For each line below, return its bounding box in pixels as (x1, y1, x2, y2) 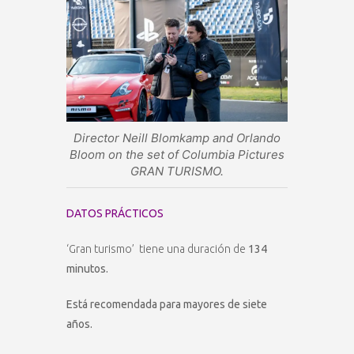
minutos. (66, 262, 108, 275)
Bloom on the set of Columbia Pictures (70, 146, 284, 162)
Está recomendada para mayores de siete (66, 297, 267, 311)
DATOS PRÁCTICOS (66, 206, 164, 220)
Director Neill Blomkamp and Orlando (73, 130, 281, 145)
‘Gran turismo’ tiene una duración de (66, 242, 246, 255)
